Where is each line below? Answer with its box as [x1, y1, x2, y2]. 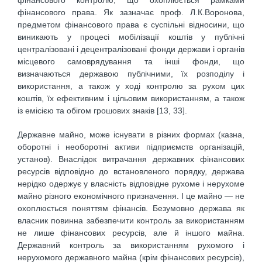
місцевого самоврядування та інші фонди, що [18, 57, 244, 67]
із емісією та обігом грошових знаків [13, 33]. [18, 106, 187, 116]
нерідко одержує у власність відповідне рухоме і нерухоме [18, 178, 244, 188]
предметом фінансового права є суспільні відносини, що [18, 20, 244, 30]
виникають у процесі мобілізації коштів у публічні [18, 32, 244, 42]
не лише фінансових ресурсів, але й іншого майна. [18, 227, 244, 237]
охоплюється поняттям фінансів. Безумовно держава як [18, 203, 244, 213]
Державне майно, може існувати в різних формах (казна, [18, 129, 244, 139]
